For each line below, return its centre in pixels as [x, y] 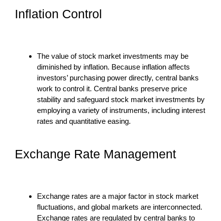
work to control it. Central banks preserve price [112, 88]
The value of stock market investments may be [113, 56]
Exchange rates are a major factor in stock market [118, 196]
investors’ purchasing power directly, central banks [118, 77]
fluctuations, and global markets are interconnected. [120, 207]
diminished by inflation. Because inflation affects [113, 67]
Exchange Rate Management [95, 154]
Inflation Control [58, 14]
